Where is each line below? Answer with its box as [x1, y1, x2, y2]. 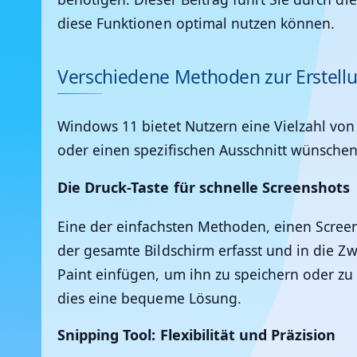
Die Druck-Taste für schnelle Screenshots [57, 177, 351, 197]
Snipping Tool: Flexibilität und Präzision [57, 325, 336, 345]
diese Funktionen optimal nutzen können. [57, 14, 335, 33]
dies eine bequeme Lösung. [57, 288, 241, 308]
